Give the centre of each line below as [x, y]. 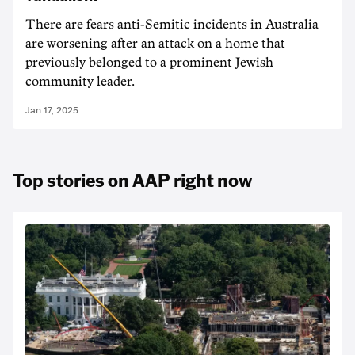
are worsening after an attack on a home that [155, 44]
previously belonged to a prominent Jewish [149, 63]
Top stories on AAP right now [132, 179]
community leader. [80, 82]
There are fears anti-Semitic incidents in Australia [172, 25]
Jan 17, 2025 [52, 110]
